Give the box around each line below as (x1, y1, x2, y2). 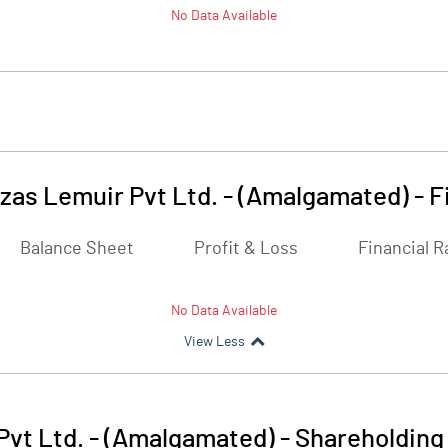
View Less (183, 335, 245, 349)
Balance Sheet (20, 240, 134, 258)
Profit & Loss (194, 240, 298, 258)
